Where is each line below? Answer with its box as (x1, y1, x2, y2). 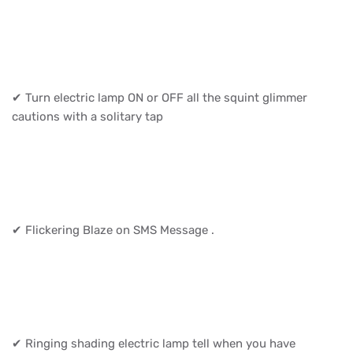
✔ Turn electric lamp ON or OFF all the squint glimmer (12, 90, 307, 105)
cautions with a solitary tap (12, 109, 166, 124)
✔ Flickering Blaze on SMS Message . (12, 222, 217, 237)
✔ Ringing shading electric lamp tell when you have (12, 336, 295, 351)
